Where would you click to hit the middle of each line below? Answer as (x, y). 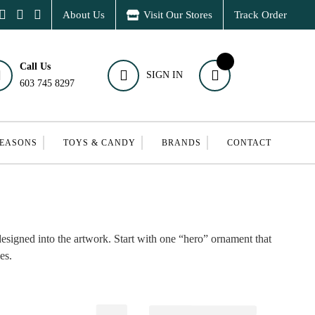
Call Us (36, 66)
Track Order (260, 14)
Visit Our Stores (178, 14)
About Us (83, 14)
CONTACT (249, 143)
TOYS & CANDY (99, 143)
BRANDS (181, 143)
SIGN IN (165, 75)
